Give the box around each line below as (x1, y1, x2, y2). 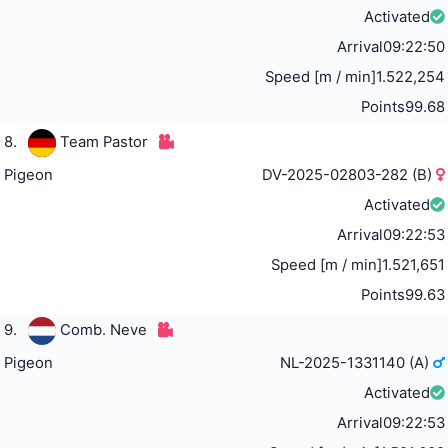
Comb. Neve (59, 321, 147, 340)
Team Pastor (59, 133, 148, 152)
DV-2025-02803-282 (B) (262, 166, 437, 185)
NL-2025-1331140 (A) (280, 354, 434, 373)
